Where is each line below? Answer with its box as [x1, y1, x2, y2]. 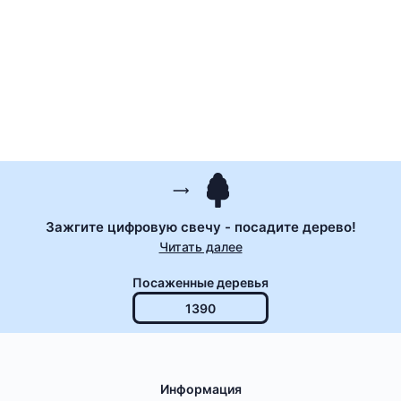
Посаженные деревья [132, 275, 269, 291]
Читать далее [158, 239, 243, 255]
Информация [159, 381, 242, 397]
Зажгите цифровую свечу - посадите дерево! [45, 218, 356, 236]
